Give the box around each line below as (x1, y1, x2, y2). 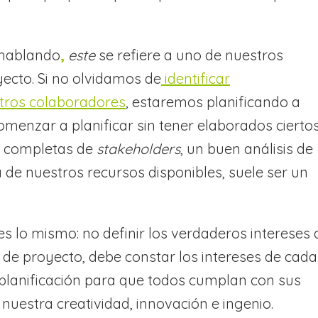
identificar (161, 70, 230, 88)
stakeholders (97, 140, 180, 158)
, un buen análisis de (180, 140, 313, 158)
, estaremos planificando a (126, 93, 300, 111)
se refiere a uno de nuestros (95, 46, 283, 65)
